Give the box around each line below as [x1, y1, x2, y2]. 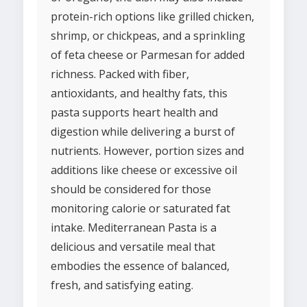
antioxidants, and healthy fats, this [51, 86, 228, 101]
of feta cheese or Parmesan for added [51, 47, 245, 63]
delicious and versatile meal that [51, 239, 215, 255]
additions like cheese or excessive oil [51, 162, 237, 178]
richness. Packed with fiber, [51, 66, 189, 82]
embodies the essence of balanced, [51, 258, 230, 274]
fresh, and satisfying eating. [51, 278, 193, 293]
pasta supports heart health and [51, 105, 218, 121]
